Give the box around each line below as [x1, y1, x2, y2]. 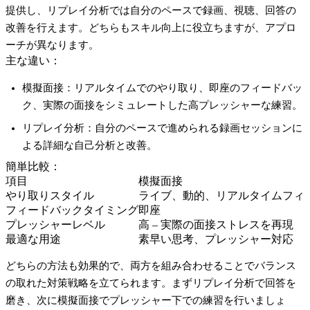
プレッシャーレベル [6, 218, 105, 230]
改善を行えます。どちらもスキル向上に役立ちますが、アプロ [6, 21, 296, 33]
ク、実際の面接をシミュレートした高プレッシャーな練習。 [22, 99, 302, 111]
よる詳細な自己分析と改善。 [22, 139, 157, 151]
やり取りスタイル [6, 189, 94, 201]
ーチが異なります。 [6, 39, 99, 51]
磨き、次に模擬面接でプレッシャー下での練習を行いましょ [6, 294, 286, 306]
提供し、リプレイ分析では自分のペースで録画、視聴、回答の [6, 4, 296, 16]
